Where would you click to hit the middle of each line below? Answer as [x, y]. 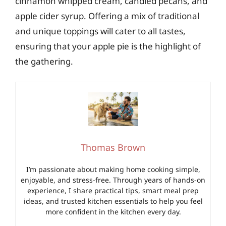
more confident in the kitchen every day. [113, 212]
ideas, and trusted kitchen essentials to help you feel [113, 201]
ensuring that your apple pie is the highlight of [108, 46]
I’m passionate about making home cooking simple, [113, 169]
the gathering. [44, 61]
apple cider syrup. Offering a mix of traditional [107, 16]
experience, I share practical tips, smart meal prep [113, 190]
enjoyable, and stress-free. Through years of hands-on [113, 180]
